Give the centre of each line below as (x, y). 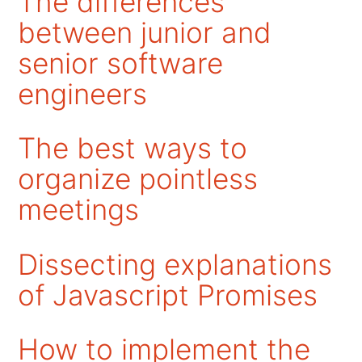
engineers (83, 95)
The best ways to (133, 149)
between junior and (145, 33)
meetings (79, 210)
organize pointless (138, 179)
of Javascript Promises (168, 295)
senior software (121, 64)
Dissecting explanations (175, 264)
